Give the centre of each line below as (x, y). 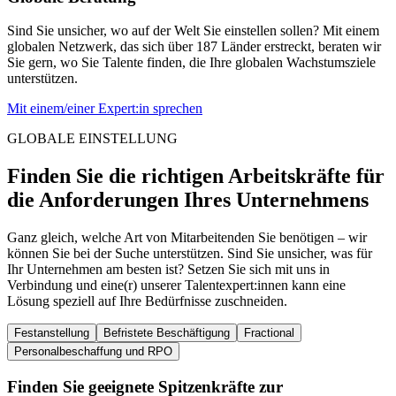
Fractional (269, 333)
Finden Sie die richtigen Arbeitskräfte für (196, 176)
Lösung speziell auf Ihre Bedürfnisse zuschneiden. (147, 301)
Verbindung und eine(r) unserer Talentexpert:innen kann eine (176, 286)
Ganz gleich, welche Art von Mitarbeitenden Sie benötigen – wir (187, 238)
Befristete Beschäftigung (167, 333)
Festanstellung (52, 333)
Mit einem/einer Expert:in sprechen (105, 109)
